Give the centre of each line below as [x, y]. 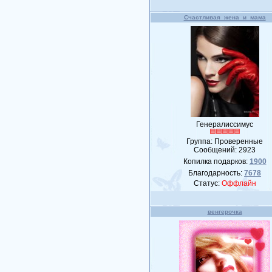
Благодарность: [216, 173]
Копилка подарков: [216, 161]
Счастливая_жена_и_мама [225, 17]
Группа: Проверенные [225, 141]
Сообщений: [216, 150]
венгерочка [225, 212]
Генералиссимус [225, 124]
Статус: [207, 183]
